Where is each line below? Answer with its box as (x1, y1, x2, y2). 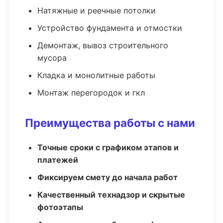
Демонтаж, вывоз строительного (37, 40, 168, 50)
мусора (37, 53, 67, 63)
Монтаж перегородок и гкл (37, 88, 145, 98)
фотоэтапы (37, 202, 83, 212)
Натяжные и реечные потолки (37, 5, 156, 15)
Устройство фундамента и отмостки (37, 23, 182, 33)
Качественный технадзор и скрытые (37, 190, 185, 200)
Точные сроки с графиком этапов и (37, 142, 179, 152)
